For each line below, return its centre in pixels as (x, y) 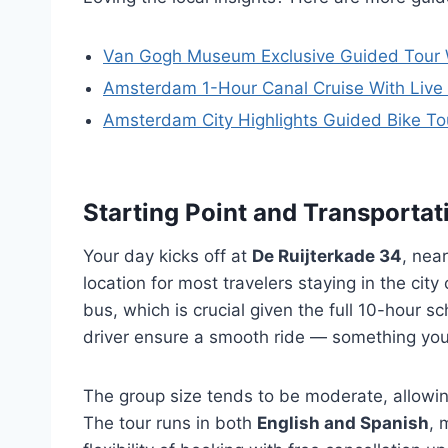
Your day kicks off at (167, 255)
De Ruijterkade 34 (327, 255)
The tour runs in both (170, 422)
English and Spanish (343, 422)
